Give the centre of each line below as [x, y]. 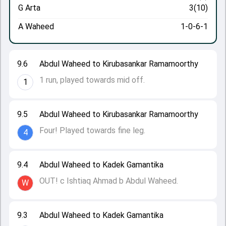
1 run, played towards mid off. [92, 80]
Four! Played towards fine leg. [92, 130]
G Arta [29, 8]
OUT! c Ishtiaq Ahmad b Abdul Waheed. [109, 181]
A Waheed [36, 26]
